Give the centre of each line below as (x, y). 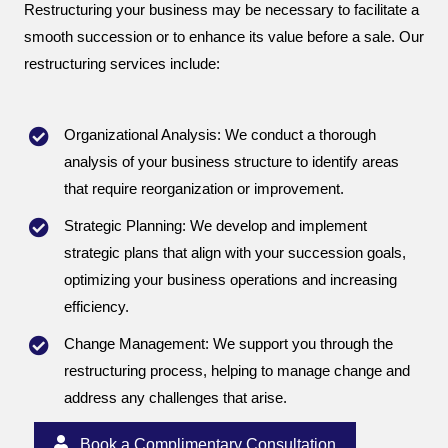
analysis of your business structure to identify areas (231, 161)
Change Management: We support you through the (228, 343)
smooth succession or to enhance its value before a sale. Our (224, 37)
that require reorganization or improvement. (204, 188)
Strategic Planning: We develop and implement (215, 225)
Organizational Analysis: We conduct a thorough (220, 134)
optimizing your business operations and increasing (230, 279)
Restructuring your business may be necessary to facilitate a (221, 10)
